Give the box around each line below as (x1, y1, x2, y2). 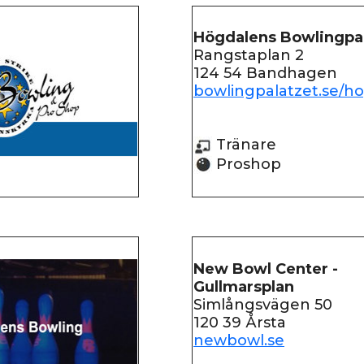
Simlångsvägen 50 (193, 296, 332, 314)
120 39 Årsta (193, 314, 286, 331)
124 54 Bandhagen (193, 64, 337, 82)
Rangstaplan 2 (193, 46, 304, 64)
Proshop (212, 154, 281, 173)
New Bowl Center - (193, 260, 338, 278)
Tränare (212, 136, 276, 154)
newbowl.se (193, 331, 284, 349)
